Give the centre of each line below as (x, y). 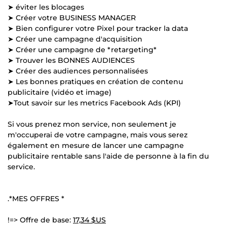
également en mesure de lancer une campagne (96, 145)
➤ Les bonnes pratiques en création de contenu (95, 81)
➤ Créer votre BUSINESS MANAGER (72, 17)
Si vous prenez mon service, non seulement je (92, 124)
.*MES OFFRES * (36, 198)
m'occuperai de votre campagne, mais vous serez (98, 135)
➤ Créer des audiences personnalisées (78, 71)
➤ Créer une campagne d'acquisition (75, 39)
